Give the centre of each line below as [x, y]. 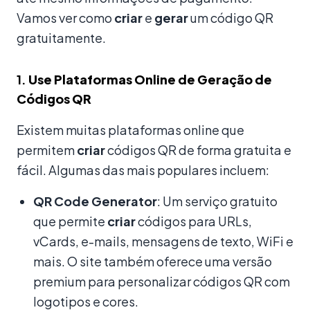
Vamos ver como [65, 17]
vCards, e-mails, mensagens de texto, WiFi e [163, 241]
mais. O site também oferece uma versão [153, 261]
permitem [47, 149]
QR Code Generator [95, 201]
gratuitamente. [61, 37]
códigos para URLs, [194, 221]
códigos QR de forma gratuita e [198, 149]
